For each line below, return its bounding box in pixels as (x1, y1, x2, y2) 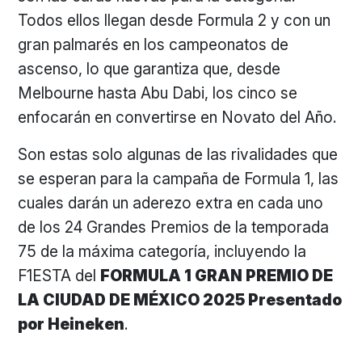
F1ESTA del (18, 266, 101, 285)
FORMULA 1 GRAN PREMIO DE (100, 266, 334, 285)
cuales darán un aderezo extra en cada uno (18, 193, 324, 213)
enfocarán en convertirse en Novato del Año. (18, 107, 338, 127)
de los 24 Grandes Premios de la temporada (18, 217, 330, 237)
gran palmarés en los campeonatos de (18, 35, 289, 54)
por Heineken (18, 314, 125, 334)
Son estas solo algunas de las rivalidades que (18, 145, 339, 164)
